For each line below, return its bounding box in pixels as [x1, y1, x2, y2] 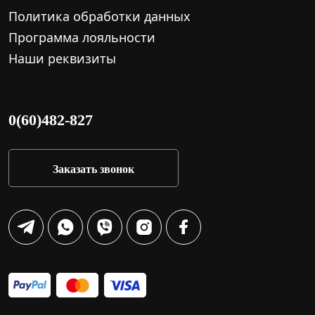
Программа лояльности [8, 29, 155, 46]
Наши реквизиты [8, 50, 116, 67]
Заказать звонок [53, 160, 134, 176]
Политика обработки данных [8, 8, 191, 25]
